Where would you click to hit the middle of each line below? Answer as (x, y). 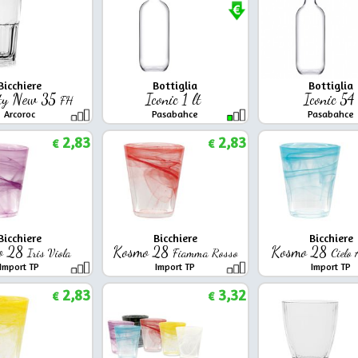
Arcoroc (19, 113)
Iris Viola (49, 252)
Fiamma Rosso (205, 252)
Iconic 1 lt (175, 99)
